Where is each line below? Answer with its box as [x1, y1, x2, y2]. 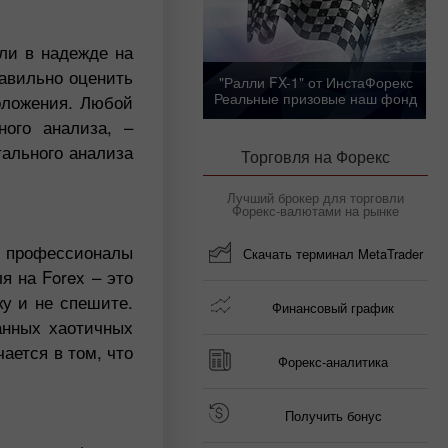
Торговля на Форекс [241, 145, 390, 168]
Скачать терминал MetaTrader [243, 244, 423, 263]
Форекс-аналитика [278, 352, 388, 371]
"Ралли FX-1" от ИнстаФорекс [218, 71, 413, 92]
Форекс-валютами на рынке [232, 201, 399, 220]
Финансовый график [272, 298, 394, 317]
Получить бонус [284, 406, 382, 425]
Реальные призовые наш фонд [214, 87, 417, 108]
